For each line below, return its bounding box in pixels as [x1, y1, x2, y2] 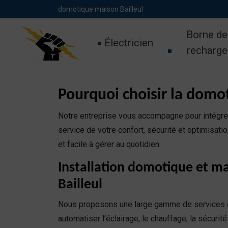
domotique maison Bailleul [58, 5, 143, 13]
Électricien [104, 36, 153, 49]
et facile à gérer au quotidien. [58, 139, 161, 149]
